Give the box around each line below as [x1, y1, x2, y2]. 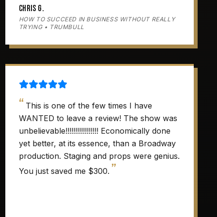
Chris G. [18, 3, 45, 14]
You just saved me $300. [18, 166, 109, 176]
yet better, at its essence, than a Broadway [18, 139, 176, 148]
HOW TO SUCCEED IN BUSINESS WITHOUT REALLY [18, 15, 175, 23]
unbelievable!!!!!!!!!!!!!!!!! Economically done [18, 126, 170, 136]
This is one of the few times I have [25, 101, 152, 110]
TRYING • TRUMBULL [18, 23, 84, 31]
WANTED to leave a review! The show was [18, 113, 177, 123]
